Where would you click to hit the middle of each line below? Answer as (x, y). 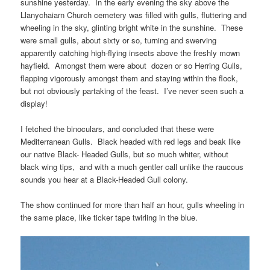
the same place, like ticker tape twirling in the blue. (109, 217)
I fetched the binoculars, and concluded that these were (118, 128)
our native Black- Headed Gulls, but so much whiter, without (125, 154)
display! (34, 103)
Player (31, 255)
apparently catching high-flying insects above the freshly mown (130, 52)
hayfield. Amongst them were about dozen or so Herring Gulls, (132, 65)
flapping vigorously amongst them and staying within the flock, (130, 78)
